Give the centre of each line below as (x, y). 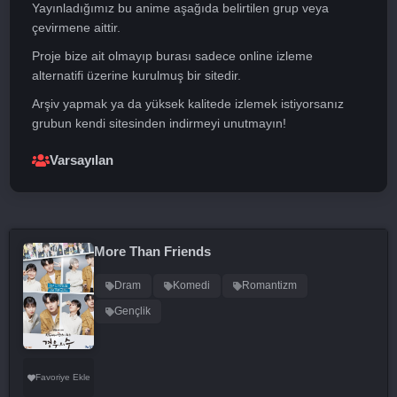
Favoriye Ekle (62, 377)
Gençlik (132, 311)
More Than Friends (152, 251)
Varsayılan (82, 160)
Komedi (191, 285)
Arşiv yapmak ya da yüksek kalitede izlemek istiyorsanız (188, 104)
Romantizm (269, 285)
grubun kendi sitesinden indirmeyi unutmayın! (159, 123)
